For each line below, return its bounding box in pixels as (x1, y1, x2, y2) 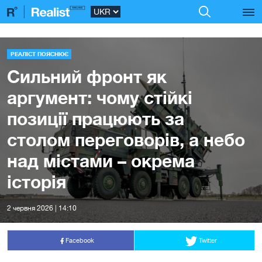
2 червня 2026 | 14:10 (7, 204, 77, 212)
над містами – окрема (7, 149, 195, 171)
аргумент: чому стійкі (7, 86, 192, 108)
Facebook (64, 236, 94, 244)
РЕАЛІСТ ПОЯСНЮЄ (10, 50, 68, 58)
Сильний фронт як (7, 65, 167, 87)
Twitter (196, 236, 217, 244)
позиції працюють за (7, 107, 184, 129)
